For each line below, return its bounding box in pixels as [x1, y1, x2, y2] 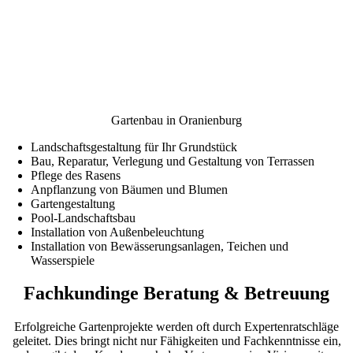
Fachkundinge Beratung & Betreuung [24, 283, 329, 304]
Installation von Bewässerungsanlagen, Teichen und [31, 239, 289, 253]
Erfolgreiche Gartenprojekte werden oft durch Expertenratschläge [14, 320, 339, 334]
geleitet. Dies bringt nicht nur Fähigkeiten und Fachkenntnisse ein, [12, 334, 341, 348]
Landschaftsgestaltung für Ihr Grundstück [31, 139, 238, 154]
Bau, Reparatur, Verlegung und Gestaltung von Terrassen [31, 154, 315, 168]
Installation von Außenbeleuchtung [31, 225, 205, 239]
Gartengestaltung [31, 196, 116, 210]
